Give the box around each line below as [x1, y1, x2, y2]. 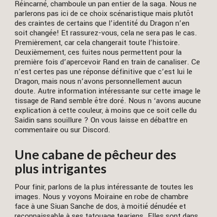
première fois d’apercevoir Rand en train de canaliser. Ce [15, 57, 200, 68]
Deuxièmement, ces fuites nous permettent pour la [15, 47, 182, 58]
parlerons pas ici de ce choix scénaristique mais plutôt [15, 8, 193, 19]
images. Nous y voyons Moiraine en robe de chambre [15, 191, 188, 202]
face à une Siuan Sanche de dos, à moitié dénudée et [15, 201, 186, 212]
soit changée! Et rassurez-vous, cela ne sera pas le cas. [15, 28, 197, 39]
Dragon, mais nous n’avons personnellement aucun [15, 76, 182, 87]
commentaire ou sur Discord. [15, 124, 110, 136]
